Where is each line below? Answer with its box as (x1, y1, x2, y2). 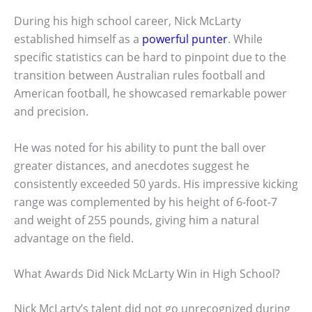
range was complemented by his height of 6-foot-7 (14, 194, 277, 210)
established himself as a (14, 31, 142, 47)
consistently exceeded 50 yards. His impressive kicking (14, 175, 298, 192)
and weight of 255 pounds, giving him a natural (14, 212, 259, 228)
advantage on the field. (14, 230, 134, 246)
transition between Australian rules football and (14, 68, 265, 84)
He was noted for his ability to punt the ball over (14, 139, 266, 155)
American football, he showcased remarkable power (14, 86, 287, 102)
